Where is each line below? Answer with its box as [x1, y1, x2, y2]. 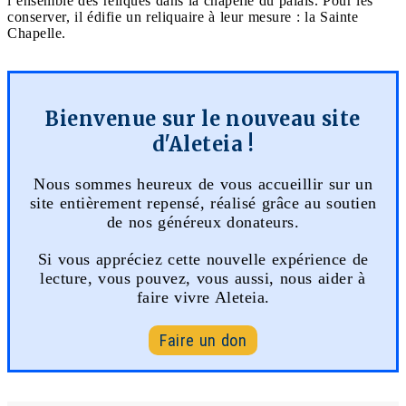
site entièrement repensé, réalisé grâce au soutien [29, 193, 377, 212]
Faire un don [159, 330, 246, 350]
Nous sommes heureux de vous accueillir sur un [34, 174, 372, 193]
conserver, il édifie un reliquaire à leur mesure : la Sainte [7, 8, 358, 24]
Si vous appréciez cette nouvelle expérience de [37, 249, 369, 268]
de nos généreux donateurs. [106, 212, 300, 231]
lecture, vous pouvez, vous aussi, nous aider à [40, 268, 366, 287]
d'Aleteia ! [151, 130, 255, 157]
